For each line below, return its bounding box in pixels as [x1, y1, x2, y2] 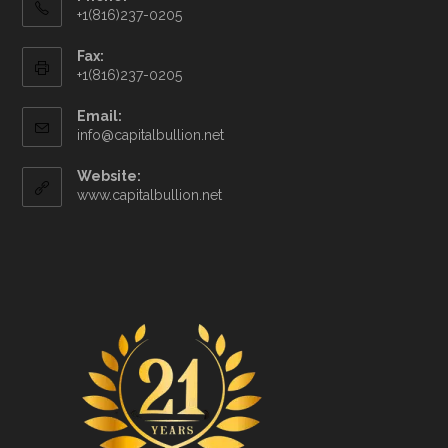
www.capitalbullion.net [77, 186, 223, 203]
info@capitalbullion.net [77, 126, 225, 143]
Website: [77, 167, 142, 184]
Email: [77, 107, 123, 124]
